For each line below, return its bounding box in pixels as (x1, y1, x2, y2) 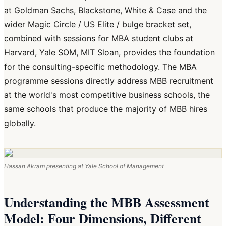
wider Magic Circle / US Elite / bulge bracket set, (4, 19, 191, 30)
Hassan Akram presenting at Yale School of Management (4, 162, 164, 171)
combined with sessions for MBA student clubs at (4, 33, 193, 44)
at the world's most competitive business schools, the (4, 90, 210, 100)
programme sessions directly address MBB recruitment (4, 76, 213, 86)
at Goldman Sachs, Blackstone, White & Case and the (4, 5, 207, 16)
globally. (4, 118, 36, 129)
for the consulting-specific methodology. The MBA (4, 62, 197, 72)
